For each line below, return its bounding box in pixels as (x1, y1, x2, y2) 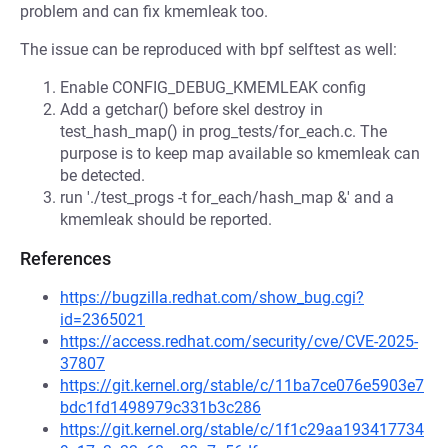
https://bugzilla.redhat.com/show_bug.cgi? (60, 288, 364, 307)
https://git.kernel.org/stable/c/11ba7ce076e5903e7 (60, 376, 424, 395)
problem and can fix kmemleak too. (20, 2, 268, 21)
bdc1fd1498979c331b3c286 (60, 398, 261, 417)
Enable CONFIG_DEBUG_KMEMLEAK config (60, 78, 366, 97)
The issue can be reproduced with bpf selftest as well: (20, 40, 397, 59)
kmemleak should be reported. (60, 210, 272, 229)
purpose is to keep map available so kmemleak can (60, 144, 420, 163)
